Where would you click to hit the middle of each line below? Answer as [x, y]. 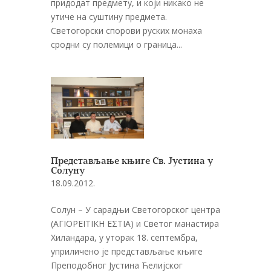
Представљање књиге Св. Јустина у [132, 162]
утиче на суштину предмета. [109, 16]
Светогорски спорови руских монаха [126, 30]
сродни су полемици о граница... [116, 44]
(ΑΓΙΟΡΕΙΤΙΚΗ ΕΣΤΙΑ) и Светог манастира [135, 224]
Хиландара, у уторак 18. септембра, [124, 238]
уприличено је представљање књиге [127, 252]
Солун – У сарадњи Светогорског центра [135, 210]
